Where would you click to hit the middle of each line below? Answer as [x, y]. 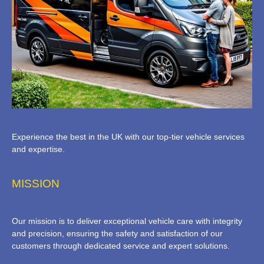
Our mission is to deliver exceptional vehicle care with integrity [127, 221]
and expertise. [38, 150]
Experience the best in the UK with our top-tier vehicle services [128, 137]
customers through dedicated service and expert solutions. [121, 246]
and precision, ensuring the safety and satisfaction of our [117, 233]
